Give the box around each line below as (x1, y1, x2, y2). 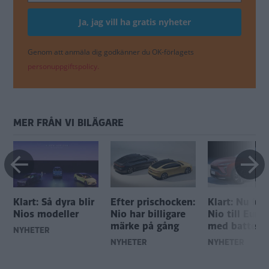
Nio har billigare (110, 207, 186, 222)
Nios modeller (13, 207, 79, 222)
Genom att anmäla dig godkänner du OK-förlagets (28, 47, 194, 58)
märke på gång (110, 219, 179, 234)
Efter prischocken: (110, 195, 195, 210)
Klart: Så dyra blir (13, 195, 94, 210)
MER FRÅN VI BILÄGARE (13, 116, 124, 130)
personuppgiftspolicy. (28, 61, 99, 72)
